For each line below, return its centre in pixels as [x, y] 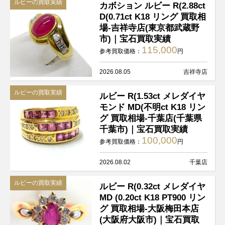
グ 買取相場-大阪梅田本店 [149, 208]
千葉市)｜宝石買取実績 [144, 129]
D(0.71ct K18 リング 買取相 [153, 16]
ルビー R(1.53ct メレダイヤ [153, 96]
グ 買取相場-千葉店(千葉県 [151, 118]
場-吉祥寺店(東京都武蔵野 [150, 27]
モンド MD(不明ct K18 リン [153, 107]
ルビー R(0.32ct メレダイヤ [153, 186]
